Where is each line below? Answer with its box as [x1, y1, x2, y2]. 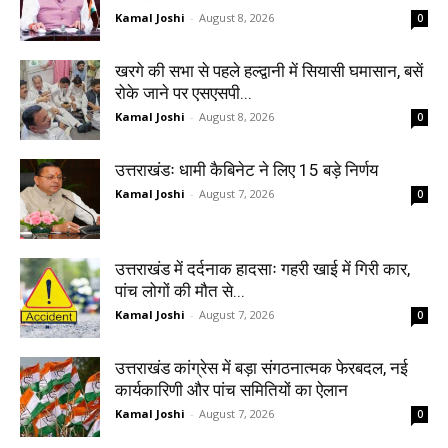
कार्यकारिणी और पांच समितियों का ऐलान [115, 379, 348, 400]
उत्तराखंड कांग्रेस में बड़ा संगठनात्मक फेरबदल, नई [115, 357, 408, 378]
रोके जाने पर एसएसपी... [115, 82, 252, 103]
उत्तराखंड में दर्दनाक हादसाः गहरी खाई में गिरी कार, [115, 258, 410, 279]
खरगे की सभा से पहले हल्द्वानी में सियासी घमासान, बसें [115, 60, 423, 81]
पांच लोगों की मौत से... [115, 280, 245, 301]
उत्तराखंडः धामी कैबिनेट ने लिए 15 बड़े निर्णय [115, 159, 378, 180]
